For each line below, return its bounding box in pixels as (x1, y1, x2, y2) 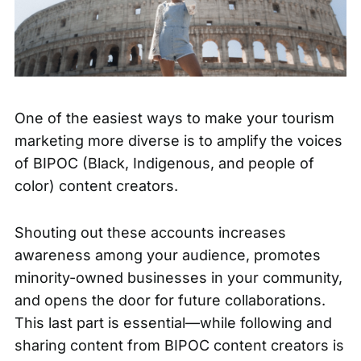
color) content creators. (14, 177, 182, 195)
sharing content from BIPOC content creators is (14, 337, 344, 355)
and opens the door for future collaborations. (14, 292, 326, 309)
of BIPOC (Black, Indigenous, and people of (14, 155, 314, 172)
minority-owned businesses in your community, (14, 269, 342, 287)
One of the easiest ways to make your (14, 110, 282, 127)
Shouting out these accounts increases (14, 224, 286, 242)
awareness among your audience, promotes (14, 247, 321, 264)
